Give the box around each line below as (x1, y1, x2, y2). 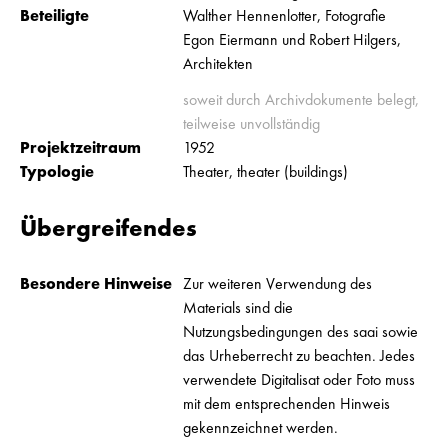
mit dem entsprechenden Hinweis (183, 393, 391, 414)
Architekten (183, 53, 254, 74)
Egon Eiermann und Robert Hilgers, (183, 29, 402, 50)
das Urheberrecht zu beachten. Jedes (183, 345, 416, 366)
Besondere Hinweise (20, 273, 172, 294)
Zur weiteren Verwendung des (183, 273, 373, 294)
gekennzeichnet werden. (183, 417, 339, 438)
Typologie (20, 161, 94, 182)
